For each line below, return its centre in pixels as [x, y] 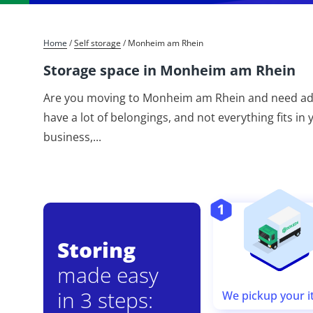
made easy [108, 275]
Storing [96, 250]
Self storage [100, 43]
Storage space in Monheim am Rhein [169, 71]
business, [68, 137]
